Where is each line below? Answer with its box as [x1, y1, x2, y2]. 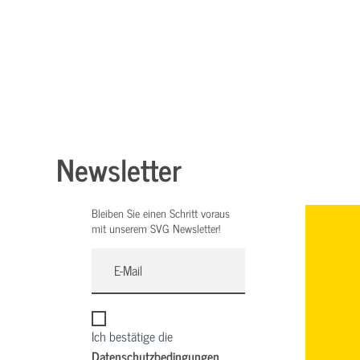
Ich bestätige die [92, 325, 173, 347]
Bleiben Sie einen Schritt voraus [92, 203, 230, 223]
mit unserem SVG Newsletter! [92, 219, 220, 238]
